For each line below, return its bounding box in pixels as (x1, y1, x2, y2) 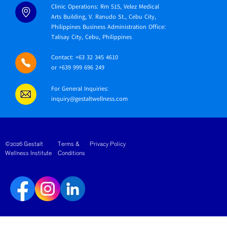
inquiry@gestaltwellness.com (51, 95, 128, 103)
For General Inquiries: (51, 85, 108, 93)
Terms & (58, 142, 80, 147)
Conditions (58, 151, 85, 157)
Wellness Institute (5, 151, 53, 157)
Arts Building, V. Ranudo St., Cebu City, (51, 13, 156, 21)
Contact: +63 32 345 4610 (51, 53, 118, 62)
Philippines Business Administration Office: (51, 23, 166, 31)
